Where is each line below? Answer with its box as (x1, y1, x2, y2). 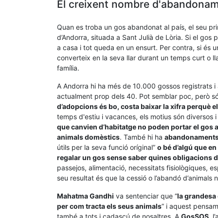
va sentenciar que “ (114, 192, 177, 200)
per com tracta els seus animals (57, 202, 162, 210)
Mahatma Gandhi (57, 192, 114, 200)
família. (57, 64, 81, 72)
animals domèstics (57, 133, 120, 141)
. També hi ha (120, 133, 164, 141)
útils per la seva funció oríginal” (57, 143, 157, 151)
